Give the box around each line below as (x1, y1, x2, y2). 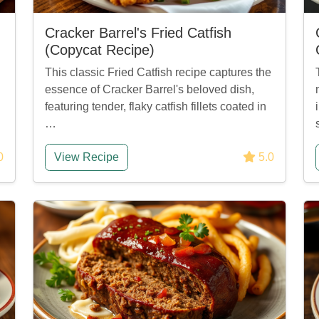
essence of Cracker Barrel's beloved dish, (45, 83, 254, 95)
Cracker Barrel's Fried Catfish (45, 25, 231, 41)
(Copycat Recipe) (45, 42, 155, 58)
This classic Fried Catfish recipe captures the (45, 66, 271, 78)
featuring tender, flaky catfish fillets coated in (45, 100, 266, 113)
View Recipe (54, 151, 119, 163)
